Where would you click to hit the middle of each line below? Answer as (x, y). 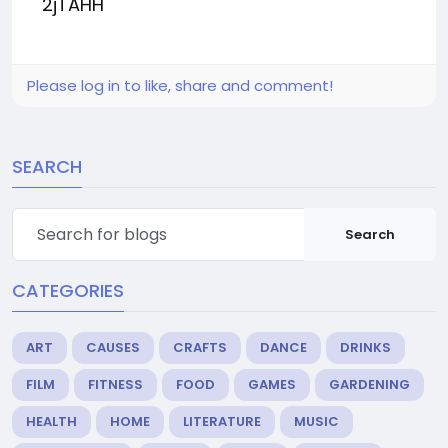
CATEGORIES (68, 291)
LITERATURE (222, 422)
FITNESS (115, 385)
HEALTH (51, 422)
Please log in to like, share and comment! (180, 85)
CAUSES (113, 348)
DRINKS (365, 348)
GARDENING (369, 385)
